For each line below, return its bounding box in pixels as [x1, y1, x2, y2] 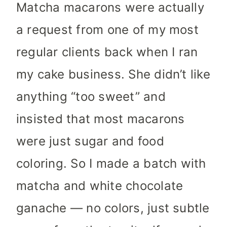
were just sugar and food [16, 134, 164, 149]
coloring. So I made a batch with [16, 156, 206, 171]
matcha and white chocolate [16, 178, 183, 194]
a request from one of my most [16, 22, 199, 37]
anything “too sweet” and [16, 89, 166, 104]
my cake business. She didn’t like [16, 67, 210, 82]
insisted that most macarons [16, 111, 185, 127]
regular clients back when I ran [16, 45, 198, 60]
